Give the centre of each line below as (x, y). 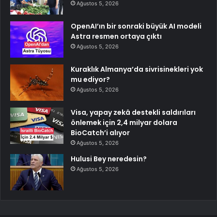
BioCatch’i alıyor (100, 133)
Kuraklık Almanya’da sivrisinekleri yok (137, 70)
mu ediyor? (90, 80)
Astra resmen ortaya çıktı (116, 37)
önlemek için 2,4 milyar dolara (124, 123)
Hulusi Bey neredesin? (109, 159)
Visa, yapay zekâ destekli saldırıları (133, 113)
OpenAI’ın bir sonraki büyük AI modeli (136, 26)
